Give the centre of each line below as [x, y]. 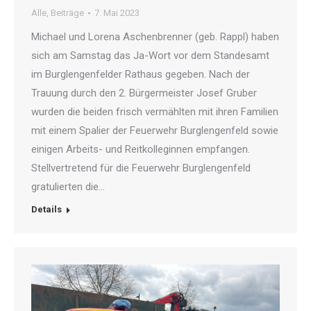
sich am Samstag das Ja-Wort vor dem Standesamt [150, 56]
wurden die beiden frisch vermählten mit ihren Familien [155, 112]
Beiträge [67, 13]
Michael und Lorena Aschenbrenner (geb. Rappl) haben [155, 37]
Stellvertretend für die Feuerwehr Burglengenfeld [141, 168]
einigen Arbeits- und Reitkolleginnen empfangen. [141, 150]
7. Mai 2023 [117, 13]
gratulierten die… [68, 187]
